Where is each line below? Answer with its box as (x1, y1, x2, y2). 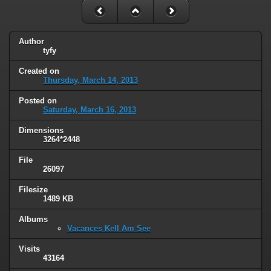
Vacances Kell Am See (67, 223, 151, 233)
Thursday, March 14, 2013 (43, 76, 138, 85)
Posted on (19, 96, 57, 106)
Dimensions (19, 126, 64, 135)
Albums (19, 214, 48, 224)
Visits (19, 244, 40, 253)
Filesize (19, 184, 48, 194)
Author (19, 37, 44, 47)
